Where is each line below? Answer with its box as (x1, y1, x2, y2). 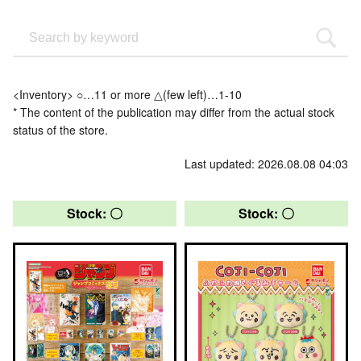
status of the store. (13, 122, 108, 138)
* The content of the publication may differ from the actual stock (13, 104, 334, 120)
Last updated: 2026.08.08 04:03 (185, 156, 348, 172)
